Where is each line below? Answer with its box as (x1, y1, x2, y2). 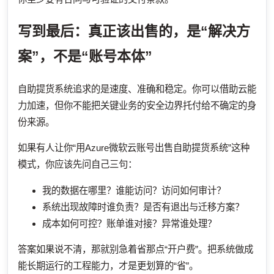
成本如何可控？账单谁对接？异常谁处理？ (42, 218, 217, 229)
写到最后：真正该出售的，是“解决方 (18, 23, 250, 39)
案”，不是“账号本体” (18, 48, 152, 64)
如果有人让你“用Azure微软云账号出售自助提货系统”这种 (18, 143, 250, 154)
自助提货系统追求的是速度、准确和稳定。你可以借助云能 (18, 84, 256, 95)
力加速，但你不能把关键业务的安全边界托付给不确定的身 (18, 100, 256, 111)
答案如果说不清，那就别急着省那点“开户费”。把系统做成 (18, 244, 253, 255)
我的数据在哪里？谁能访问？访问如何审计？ (42, 185, 226, 196)
